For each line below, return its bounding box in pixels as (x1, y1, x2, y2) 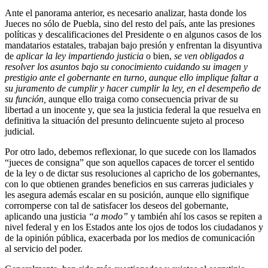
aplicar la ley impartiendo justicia (16, 51, 146, 62)
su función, (5, 94, 48, 105)
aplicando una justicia (5, 211, 89, 222)
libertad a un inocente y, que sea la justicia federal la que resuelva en (5, 105, 261, 115)
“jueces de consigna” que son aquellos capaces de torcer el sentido (5, 157, 254, 168)
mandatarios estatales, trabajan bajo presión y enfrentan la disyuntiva (5, 40, 262, 51)
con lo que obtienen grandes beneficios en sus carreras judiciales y (5, 179, 254, 190)
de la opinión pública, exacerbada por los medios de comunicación (5, 233, 255, 243)
